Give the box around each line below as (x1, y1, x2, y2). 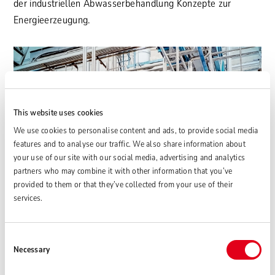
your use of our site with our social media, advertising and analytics (14, 152, 246, 163)
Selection (4, 247, 36, 258)
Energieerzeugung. (14, 12, 90, 27)
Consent (4, 232, 33, 244)
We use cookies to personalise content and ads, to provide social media (14, 125, 258, 136)
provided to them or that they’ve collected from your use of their (14, 179, 233, 190)
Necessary (14, 244, 50, 255)
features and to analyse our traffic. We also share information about (14, 138, 246, 150)
